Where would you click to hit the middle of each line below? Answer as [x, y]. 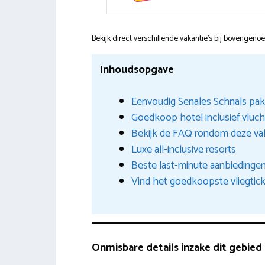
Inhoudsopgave [137, 70]
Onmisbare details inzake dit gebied [177, 248]
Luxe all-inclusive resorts [184, 150]
